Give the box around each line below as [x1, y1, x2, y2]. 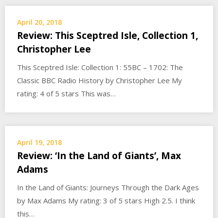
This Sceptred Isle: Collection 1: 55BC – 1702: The [17, 62, 183, 72]
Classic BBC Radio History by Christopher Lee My [17, 75, 182, 85]
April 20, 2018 [17, 18, 62, 27]
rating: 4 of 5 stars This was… [17, 89, 116, 98]
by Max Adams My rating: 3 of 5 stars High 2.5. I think [17, 196, 195, 205]
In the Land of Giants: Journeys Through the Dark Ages [17, 182, 199, 192]
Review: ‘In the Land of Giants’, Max [17, 149, 181, 162]
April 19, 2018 [17, 138, 62, 147]
